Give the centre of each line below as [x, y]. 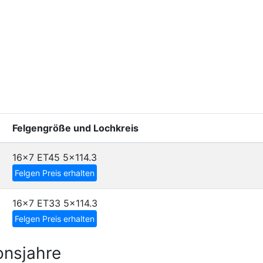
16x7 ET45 [36, 157]
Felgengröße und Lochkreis [75, 128]
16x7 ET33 [36, 203]
